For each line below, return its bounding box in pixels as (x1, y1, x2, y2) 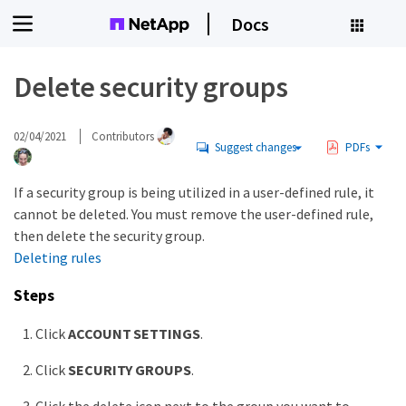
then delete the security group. (14, 227, 205, 245)
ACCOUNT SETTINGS (68, 324, 200, 343)
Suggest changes (214, 140, 296, 155)
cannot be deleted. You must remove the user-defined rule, (14, 205, 373, 223)
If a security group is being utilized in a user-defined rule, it (14, 183, 374, 201)
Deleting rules (14, 248, 101, 266)
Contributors (92, 128, 157, 144)
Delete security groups (14, 69, 288, 105)
